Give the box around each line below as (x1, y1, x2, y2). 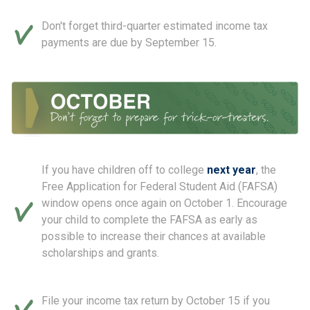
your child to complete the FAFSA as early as (42, 212, 257, 226)
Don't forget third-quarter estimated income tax (42, 19, 268, 33)
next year (207, 163, 256, 176)
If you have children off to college (42, 163, 207, 176)
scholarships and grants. (42, 246, 159, 259)
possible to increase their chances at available (42, 229, 266, 243)
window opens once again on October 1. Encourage (42, 196, 287, 210)
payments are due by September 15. (42, 36, 217, 50)
